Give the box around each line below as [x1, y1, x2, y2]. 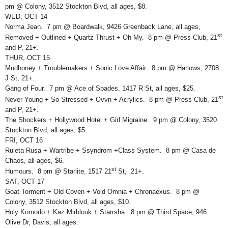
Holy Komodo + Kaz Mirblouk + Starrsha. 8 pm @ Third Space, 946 [5, 208, 207, 216]
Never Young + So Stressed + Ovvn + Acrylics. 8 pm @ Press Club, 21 [5, 95, 218, 103]
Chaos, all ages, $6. [5, 156, 64, 164]
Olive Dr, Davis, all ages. [5, 218, 80, 226]
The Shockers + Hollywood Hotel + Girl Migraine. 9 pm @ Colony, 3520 [5, 116, 217, 124]
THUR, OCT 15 [5, 54, 50, 62]
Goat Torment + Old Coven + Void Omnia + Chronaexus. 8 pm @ [5, 188, 199, 195]
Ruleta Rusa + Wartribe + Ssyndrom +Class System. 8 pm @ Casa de [5, 146, 216, 154]
